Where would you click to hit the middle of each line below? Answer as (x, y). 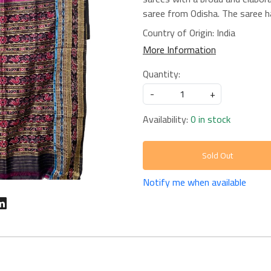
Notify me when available (194, 182)
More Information (179, 50)
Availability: (165, 119)
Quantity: (162, 74)
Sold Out (218, 155)
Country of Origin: (180, 33)
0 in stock (211, 119)
